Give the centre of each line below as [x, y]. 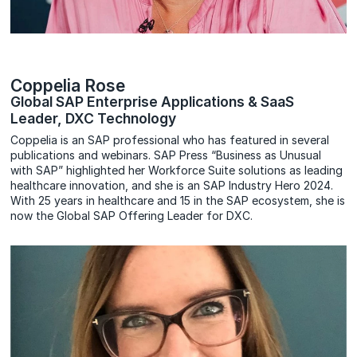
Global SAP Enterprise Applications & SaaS [153, 102]
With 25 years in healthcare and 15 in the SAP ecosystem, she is [178, 201]
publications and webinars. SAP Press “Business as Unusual [166, 155]
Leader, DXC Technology [94, 119]
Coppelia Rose [68, 86]
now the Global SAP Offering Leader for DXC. [132, 216]
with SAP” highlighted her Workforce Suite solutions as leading [177, 171]
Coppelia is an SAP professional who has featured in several [170, 140]
